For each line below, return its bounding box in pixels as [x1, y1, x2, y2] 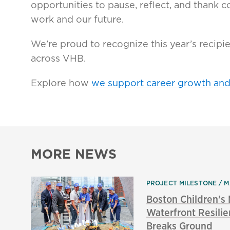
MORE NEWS [31, 145, 117, 163]
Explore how [31, 76, 91, 90]
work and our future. [31, 13, 124, 26]
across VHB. [31, 52, 86, 65]
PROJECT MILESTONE [146, 179, 217, 188]
